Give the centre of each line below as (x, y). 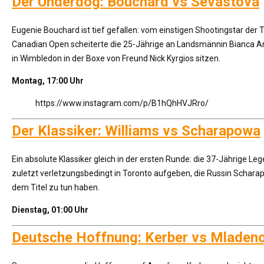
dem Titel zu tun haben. (56, 187)
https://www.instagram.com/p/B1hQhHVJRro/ (122, 103)
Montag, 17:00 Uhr (48, 81)
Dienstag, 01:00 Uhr (50, 210)
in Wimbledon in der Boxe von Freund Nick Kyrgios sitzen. (116, 58)
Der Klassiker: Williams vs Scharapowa (136, 131)
